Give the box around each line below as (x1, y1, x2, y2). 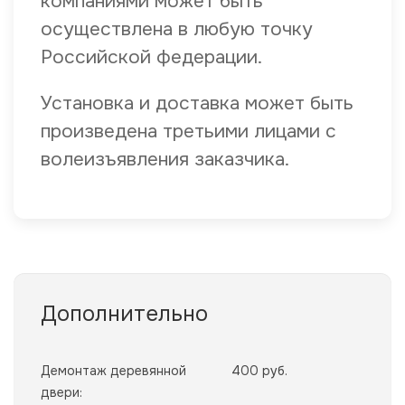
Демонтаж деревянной (41, 363, 186, 380)
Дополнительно (41, 300, 208, 328)
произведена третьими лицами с (41, 119, 336, 144)
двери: (41, 384, 82, 401)
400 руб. (231, 363, 287, 380)
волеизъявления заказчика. (41, 147, 289, 172)
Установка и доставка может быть (41, 91, 353, 116)
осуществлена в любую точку (41, 17, 313, 42)
